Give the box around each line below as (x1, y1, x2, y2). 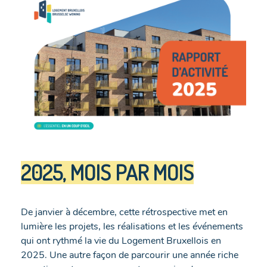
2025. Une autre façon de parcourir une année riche (21, 248, 238, 262)
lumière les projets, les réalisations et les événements (21, 219, 243, 233)
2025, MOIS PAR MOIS (21, 158, 194, 186)
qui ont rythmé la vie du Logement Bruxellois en (21, 234, 221, 247)
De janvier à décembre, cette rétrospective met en (21, 205, 228, 219)
